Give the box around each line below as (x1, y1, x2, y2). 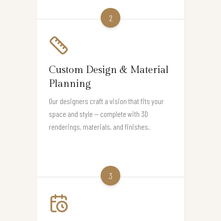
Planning (49, 78, 91, 90)
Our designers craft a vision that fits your (49, 96, 164, 106)
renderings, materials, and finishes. (49, 122, 150, 132)
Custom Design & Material (49, 64, 169, 76)
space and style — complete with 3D (49, 109, 148, 119)
